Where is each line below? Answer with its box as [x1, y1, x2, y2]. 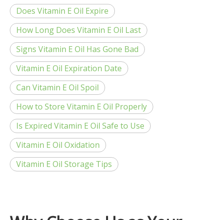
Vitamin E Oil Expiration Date [16, 63, 122, 74]
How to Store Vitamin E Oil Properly [16, 101, 147, 112]
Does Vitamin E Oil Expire [16, 5, 109, 16]
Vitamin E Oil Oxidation [16, 139, 100, 150]
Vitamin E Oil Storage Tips [16, 159, 112, 169]
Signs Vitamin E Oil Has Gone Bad [16, 44, 138, 55]
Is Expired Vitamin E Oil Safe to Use [16, 120, 144, 131]
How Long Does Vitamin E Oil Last [16, 25, 141, 35]
